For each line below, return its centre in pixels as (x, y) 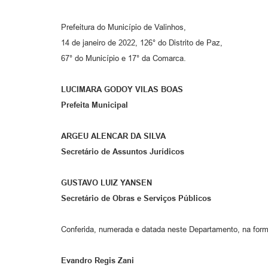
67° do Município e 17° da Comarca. (124, 59)
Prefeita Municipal (95, 105)
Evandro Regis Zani (98, 261)
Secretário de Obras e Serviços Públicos (136, 199)
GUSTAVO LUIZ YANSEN (106, 183)
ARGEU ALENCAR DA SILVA (113, 136)
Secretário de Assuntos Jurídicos (123, 152)
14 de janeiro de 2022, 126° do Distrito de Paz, (142, 43)
